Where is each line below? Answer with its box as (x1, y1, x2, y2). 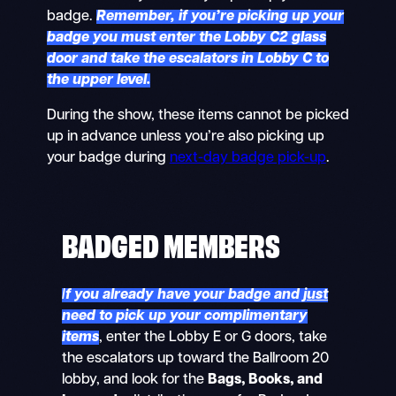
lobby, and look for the (62, 373, 209, 388)
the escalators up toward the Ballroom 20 (62, 352, 330, 367)
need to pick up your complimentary (62, 309, 308, 324)
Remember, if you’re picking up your (95, 9, 344, 24)
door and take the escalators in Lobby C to (46, 51, 329, 66)
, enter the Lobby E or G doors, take (99, 331, 328, 346)
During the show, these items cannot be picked (46, 109, 349, 124)
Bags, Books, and (208, 373, 324, 388)
